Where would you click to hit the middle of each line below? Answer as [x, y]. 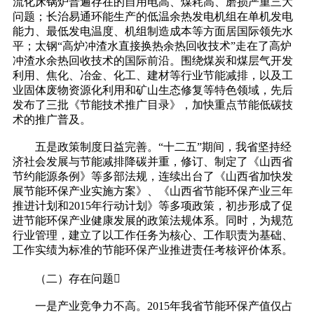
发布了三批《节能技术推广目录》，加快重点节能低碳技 [153, 105]
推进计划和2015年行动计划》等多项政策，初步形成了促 [153, 206]
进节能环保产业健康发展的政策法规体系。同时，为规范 [153, 221]
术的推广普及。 [52, 120]
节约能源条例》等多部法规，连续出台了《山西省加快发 [153, 177]
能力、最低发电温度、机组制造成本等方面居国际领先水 [153, 32]
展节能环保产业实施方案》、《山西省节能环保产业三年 [153, 191]
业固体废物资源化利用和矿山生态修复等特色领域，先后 [153, 90]
